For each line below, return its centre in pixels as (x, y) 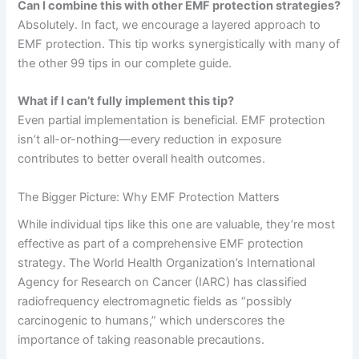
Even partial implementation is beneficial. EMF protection (172, 121)
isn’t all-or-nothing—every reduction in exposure (150, 140)
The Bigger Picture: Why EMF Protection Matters (149, 197)
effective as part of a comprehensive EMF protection (161, 243)
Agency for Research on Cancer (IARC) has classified (163, 282)
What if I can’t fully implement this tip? (126, 101)
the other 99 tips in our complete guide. (125, 64)
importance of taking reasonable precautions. (141, 339)
